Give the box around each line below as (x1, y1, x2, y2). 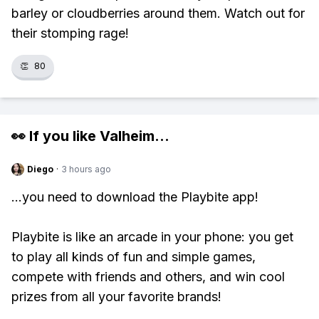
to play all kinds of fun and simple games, (11, 249, 256, 264)
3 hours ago (61, 164, 111, 174)
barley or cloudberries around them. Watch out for (11, 6, 305, 21)
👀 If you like (11, 127, 100, 145)
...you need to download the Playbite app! (11, 189, 258, 204)
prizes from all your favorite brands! (11, 289, 221, 304)
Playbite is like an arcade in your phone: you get (11, 229, 293, 244)
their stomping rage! (11, 26, 129, 41)
